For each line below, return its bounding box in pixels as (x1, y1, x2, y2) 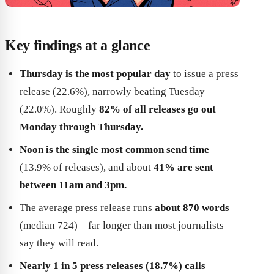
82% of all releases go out (99, 103, 216, 116)
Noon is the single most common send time (20, 144, 209, 156)
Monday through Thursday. (20, 121, 143, 133)
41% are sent (154, 161, 213, 174)
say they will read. (20, 237, 98, 250)
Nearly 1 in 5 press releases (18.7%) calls (20, 260, 206, 272)
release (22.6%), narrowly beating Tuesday (20, 86, 205, 98)
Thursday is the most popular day (20, 68, 171, 80)
